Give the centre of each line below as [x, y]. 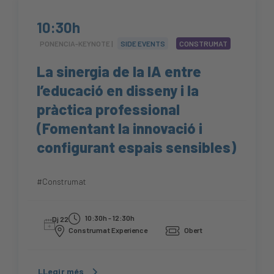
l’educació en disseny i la [118, 91]
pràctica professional [108, 109]
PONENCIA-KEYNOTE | [77, 44]
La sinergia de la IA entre [119, 72]
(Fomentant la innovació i [120, 128]
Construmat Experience [107, 230]
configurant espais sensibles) [136, 147]
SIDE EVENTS [143, 44]
